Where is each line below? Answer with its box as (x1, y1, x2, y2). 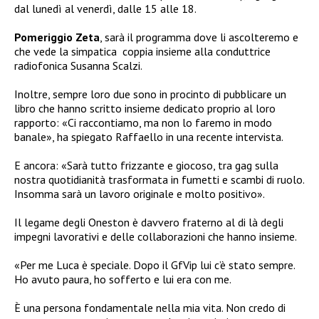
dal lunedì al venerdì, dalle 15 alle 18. (14, 1, 197, 16)
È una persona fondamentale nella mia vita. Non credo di (14, 300, 286, 315)
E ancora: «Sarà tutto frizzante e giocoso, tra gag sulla (14, 158, 278, 173)
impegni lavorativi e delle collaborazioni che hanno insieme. (14, 229, 297, 244)
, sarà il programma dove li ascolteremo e (100, 30, 298, 45)
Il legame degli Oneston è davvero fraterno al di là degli (14, 215, 283, 230)
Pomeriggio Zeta (14, 30, 100, 45)
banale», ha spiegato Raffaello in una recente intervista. (14, 130, 283, 145)
